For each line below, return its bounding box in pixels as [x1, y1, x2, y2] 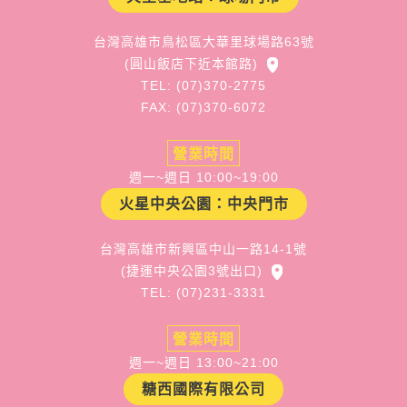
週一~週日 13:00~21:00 [128, 355, 279, 370]
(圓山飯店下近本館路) [124, 56, 258, 71]
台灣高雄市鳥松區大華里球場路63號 [93, 35, 314, 49]
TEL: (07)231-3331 [141, 285, 266, 300]
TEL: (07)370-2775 [141, 78, 266, 93]
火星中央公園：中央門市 [118, 196, 289, 212]
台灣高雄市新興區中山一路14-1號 [100, 242, 307, 256]
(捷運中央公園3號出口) [120, 263, 263, 278]
